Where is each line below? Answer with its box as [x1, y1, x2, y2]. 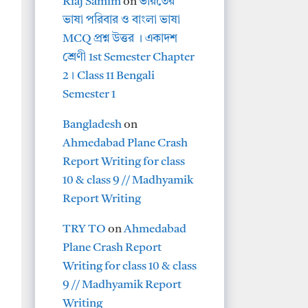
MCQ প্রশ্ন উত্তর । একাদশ [63, 32, 177, 45]
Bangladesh [63, 118, 122, 131]
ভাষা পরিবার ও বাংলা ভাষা [63, 14, 180, 26]
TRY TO [63, 223, 106, 235]
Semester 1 [63, 88, 115, 100]
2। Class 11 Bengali [63, 69, 155, 82]
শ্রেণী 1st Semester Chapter [63, 51, 195, 63]
